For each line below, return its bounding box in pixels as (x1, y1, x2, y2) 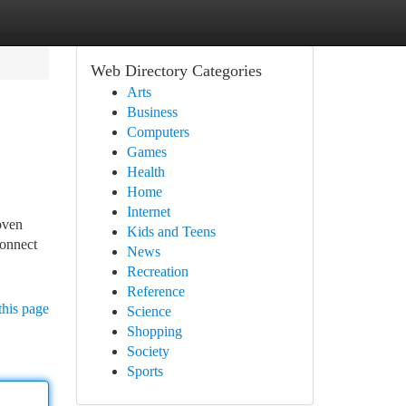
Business (126, 104, 178, 120)
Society (126, 343, 169, 359)
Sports (126, 363, 163, 379)
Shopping (126, 324, 182, 339)
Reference (126, 284, 185, 299)
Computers (126, 124, 189, 140)
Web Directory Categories (90, 62, 262, 80)
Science (126, 304, 171, 319)
